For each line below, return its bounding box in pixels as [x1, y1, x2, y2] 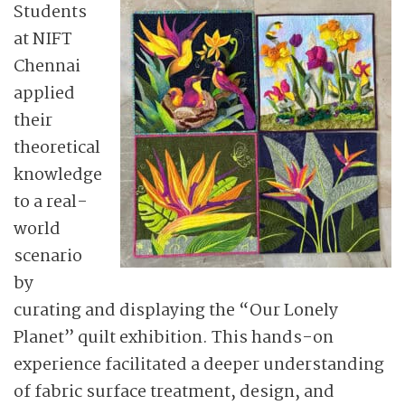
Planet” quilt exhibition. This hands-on [14, 325, 334, 352]
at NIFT [14, 26, 72, 53]
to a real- [14, 189, 88, 216]
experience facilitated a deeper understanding [14, 352, 384, 379]
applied [14, 80, 75, 108]
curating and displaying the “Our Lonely [14, 297, 338, 325]
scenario [14, 243, 82, 270]
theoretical [14, 135, 100, 162]
